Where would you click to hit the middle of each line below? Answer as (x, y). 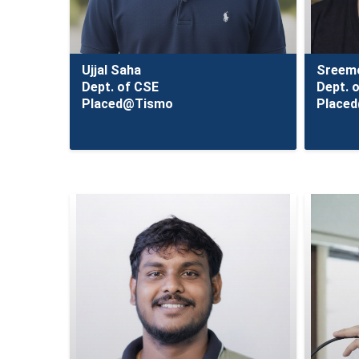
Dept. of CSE (120, 87)
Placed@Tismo (127, 104)
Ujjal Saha (111, 70)
